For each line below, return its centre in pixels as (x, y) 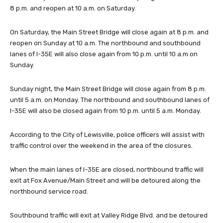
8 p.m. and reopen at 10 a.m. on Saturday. (73, 8)
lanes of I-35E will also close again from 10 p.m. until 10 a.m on (104, 54)
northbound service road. (49, 191)
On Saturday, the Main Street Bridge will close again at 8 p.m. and (109, 32)
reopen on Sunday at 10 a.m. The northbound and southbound (105, 43)
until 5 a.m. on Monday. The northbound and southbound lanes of (110, 100)
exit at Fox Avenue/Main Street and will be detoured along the (105, 180)
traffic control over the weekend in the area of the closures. (101, 145)
